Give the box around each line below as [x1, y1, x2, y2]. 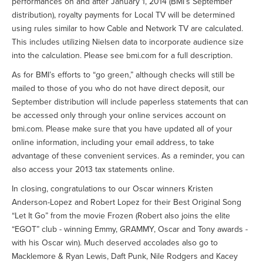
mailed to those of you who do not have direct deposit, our [12, 83, 225, 93]
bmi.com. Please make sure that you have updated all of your [12, 124, 232, 134]
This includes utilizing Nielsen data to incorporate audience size [12, 37, 244, 47]
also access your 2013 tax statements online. [12, 164, 174, 174]
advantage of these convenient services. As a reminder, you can [12, 151, 245, 161]
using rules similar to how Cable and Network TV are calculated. [12, 23, 243, 33]
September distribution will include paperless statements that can [12, 97, 248, 107]
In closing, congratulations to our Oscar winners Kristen [12, 184, 213, 194]
